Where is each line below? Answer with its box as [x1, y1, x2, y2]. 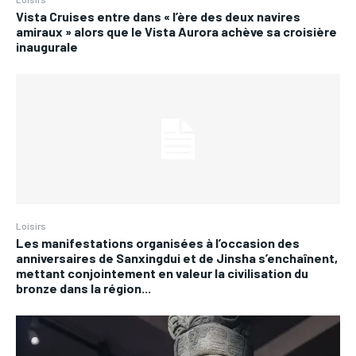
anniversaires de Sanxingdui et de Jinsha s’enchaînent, [16, 250, 338, 265]
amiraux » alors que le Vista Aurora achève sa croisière [16, 24, 337, 40]
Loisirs [16, 219, 46, 231]
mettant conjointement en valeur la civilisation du [16, 265, 308, 281]
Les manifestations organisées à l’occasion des [16, 234, 300, 250]
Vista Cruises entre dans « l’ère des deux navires [16, 9, 300, 25]
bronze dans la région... [16, 280, 151, 296]
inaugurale [16, 39, 78, 55]
